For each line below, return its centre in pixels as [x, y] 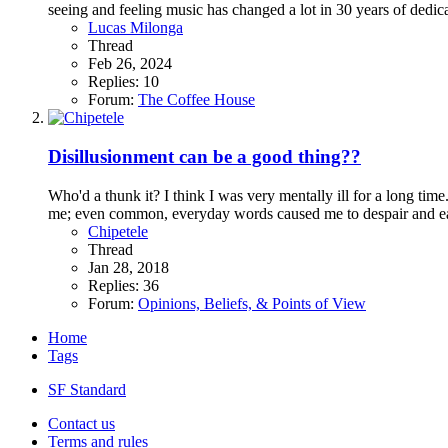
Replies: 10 [123, 82]
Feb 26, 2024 [130, 64]
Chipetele [118, 231]
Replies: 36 [123, 285]
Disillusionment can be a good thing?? [204, 157]
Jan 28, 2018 [128, 267]
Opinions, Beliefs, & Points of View [252, 303]
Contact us [81, 423]
